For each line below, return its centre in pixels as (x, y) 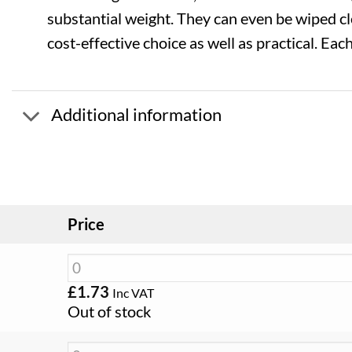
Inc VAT (133, 293)
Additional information (136, 115)
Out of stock (109, 312)
